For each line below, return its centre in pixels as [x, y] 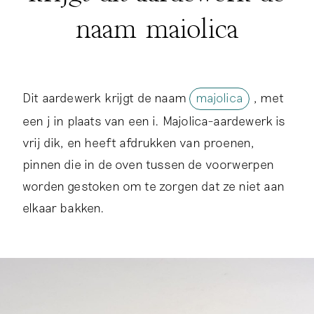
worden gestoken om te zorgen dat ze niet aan [153, 186]
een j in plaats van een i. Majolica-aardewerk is [154, 121]
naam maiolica [157, 30]
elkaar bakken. [64, 208]
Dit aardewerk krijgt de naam [106, 98]
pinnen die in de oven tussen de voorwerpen [149, 164]
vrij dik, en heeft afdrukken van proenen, [139, 143]
